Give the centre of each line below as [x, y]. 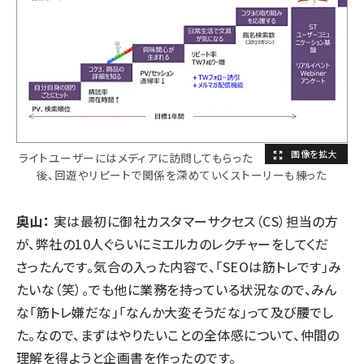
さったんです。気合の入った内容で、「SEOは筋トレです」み [179, 266]
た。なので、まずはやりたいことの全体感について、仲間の [178, 334]
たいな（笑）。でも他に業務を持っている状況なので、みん [177, 289]
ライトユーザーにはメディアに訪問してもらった [136, 157]
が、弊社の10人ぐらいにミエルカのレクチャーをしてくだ [173, 243]
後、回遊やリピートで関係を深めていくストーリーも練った [182, 174]
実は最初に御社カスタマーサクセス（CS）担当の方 [194, 221]
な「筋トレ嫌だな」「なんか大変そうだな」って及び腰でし [175, 312]
